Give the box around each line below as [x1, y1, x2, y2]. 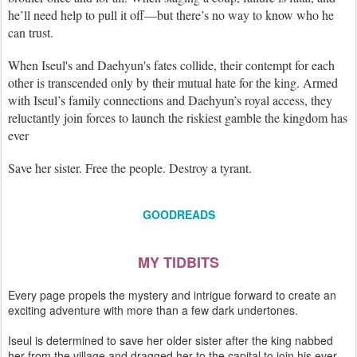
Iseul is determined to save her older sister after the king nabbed [8, 332, 333, 348]
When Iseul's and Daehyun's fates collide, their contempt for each [8, 57, 335, 73]
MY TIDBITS [138, 252, 219, 273]
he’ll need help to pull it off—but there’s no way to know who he [8, 6, 334, 23]
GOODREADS [142, 206, 215, 222]
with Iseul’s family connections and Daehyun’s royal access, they [8, 92, 332, 108]
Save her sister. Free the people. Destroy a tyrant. [8, 159, 252, 176]
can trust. [8, 24, 53, 41]
